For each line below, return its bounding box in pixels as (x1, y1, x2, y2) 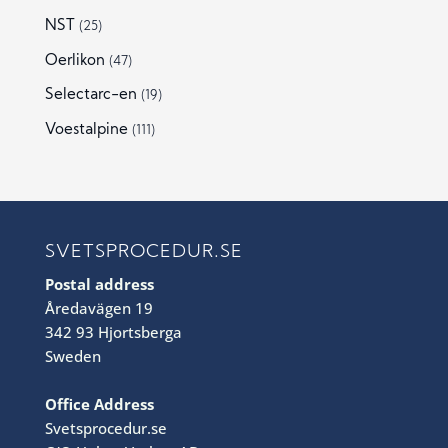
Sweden (44, 345, 101, 366)
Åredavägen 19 (44, 297, 153, 318)
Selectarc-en (44, 88, 137, 104)
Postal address (44, 273, 154, 294)
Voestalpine (44, 122, 128, 138)
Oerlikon (44, 53, 105, 69)
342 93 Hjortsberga (44, 321, 182, 342)
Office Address (44, 393, 154, 414)
